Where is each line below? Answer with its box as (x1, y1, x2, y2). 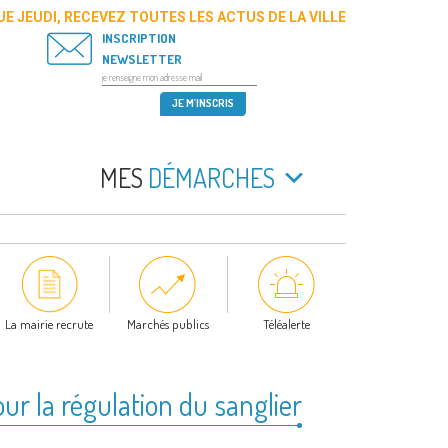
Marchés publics (126, 316, 209, 333)
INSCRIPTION (101, 30, 176, 46)
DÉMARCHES (143, 161, 275, 194)
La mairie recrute (5, 316, 94, 333)
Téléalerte (263, 316, 311, 333)
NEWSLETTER (101, 51, 182, 67)
